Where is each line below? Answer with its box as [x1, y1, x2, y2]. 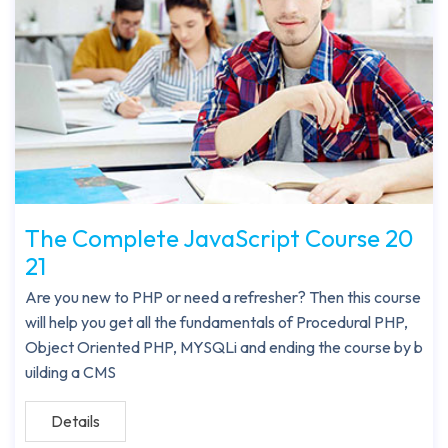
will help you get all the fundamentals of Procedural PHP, [25, 311, 408, 332]
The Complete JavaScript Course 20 [25, 222, 413, 253]
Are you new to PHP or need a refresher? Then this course [25, 286, 421, 307]
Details [51, 410, 100, 431]
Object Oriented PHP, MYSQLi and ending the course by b [25, 336, 423, 357]
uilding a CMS [25, 361, 116, 382]
